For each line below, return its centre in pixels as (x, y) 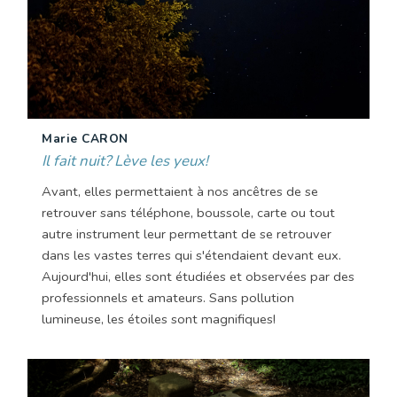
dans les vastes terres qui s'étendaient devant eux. (191, 255)
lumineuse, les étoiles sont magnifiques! (159, 319)
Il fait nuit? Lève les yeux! (125, 160)
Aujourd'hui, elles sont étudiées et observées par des (198, 276)
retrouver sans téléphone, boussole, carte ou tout (188, 212)
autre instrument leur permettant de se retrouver (187, 234)
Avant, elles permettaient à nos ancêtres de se (180, 191)
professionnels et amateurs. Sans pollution (168, 297)
